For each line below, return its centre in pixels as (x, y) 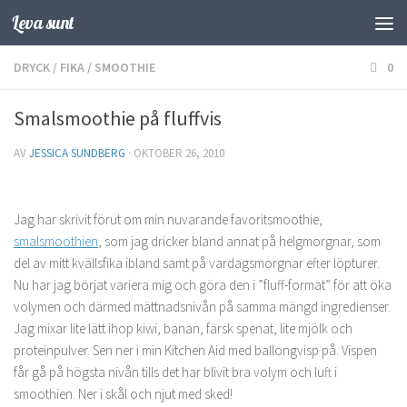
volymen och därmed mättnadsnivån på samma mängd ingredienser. (202, 307)
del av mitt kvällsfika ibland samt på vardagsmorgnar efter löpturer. (197, 263)
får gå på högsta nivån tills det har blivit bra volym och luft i (175, 372)
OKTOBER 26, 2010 (179, 153)
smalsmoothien (56, 241)
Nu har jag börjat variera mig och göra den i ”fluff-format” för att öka (203, 285)
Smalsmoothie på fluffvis (118, 118)
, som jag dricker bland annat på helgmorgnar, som (239, 241)
